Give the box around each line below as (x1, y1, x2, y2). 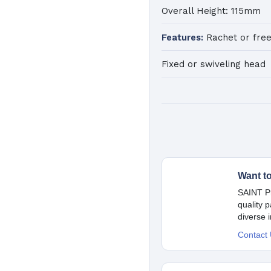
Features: (162, 31, 207, 43)
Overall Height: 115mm (162, 5, 261, 16)
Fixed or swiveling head (162, 58, 266, 70)
